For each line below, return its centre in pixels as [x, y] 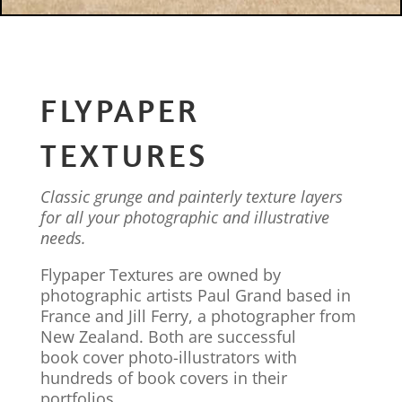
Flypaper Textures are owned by [160, 275]
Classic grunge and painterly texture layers [191, 197]
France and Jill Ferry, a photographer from [198, 316]
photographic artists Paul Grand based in [195, 295]
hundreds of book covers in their [163, 378]
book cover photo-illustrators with [168, 357]
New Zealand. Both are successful [168, 336]
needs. [63, 238]
